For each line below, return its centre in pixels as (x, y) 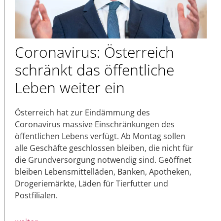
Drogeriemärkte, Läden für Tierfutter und (92, 183)
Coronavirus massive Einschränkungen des (95, 124)
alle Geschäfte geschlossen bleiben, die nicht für (104, 148)
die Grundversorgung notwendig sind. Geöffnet (103, 160)
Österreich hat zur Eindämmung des (82, 112)
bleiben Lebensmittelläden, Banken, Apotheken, (103, 171)
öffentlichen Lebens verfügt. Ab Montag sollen (100, 136)
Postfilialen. (36, 195)
